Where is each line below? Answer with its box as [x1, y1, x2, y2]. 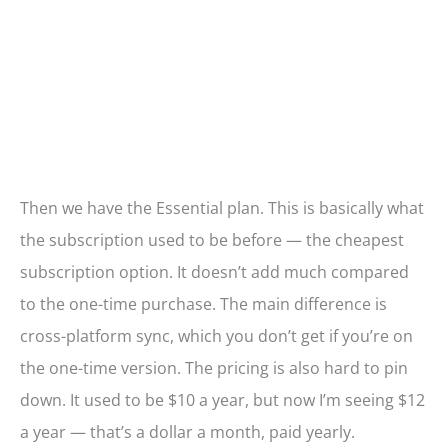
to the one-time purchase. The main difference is [20, 293, 387, 316]
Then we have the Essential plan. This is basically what [20, 197, 424, 220]
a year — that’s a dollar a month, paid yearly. [20, 421, 355, 444]
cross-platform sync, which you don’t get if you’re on [20, 325, 413, 348]
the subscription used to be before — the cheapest [20, 229, 404, 252]
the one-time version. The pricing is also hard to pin [20, 357, 408, 380]
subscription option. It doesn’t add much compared [20, 261, 409, 284]
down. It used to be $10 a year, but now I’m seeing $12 [20, 389, 425, 412]
